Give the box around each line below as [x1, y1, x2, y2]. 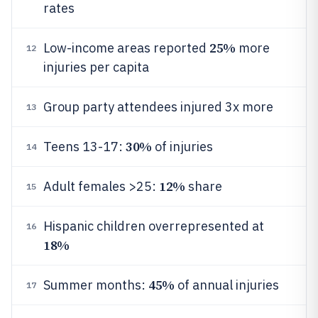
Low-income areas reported [43, 40, 209, 56]
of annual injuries [174, 277, 279, 293]
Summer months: [43, 277, 148, 293]
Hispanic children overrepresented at [43, 218, 264, 234]
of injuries [151, 138, 213, 155]
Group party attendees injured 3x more [43, 99, 273, 115]
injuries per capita [43, 59, 149, 75]
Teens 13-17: [43, 138, 126, 155]
